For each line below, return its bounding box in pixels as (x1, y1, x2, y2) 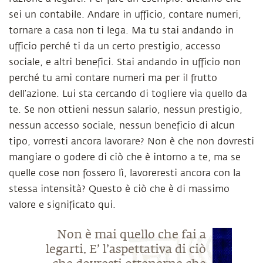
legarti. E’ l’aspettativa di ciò (45, 244, 206, 255)
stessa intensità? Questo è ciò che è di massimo (9, 184, 230, 194)
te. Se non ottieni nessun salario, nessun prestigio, (9, 104, 242, 115)
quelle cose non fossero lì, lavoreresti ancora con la (9, 168, 241, 178)
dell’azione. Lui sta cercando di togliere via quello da (9, 89, 247, 99)
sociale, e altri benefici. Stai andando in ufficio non (9, 57, 241, 68)
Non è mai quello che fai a (56, 229, 206, 241)
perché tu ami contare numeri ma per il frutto (9, 73, 217, 83)
